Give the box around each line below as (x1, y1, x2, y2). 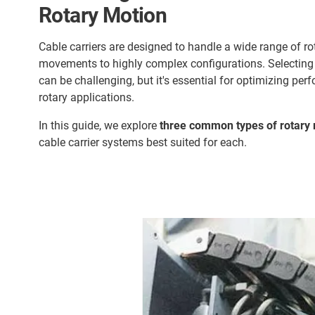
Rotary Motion (39, 3, 167, 27)
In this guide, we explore (39, 119, 160, 132)
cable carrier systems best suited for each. (39, 136, 247, 149)
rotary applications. (39, 91, 134, 104)
